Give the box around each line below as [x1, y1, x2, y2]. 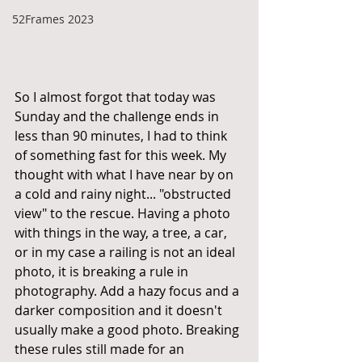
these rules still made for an [15, 340, 187, 359]
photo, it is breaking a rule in [15, 263, 192, 281]
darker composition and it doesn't [15, 301, 225, 320]
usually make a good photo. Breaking [15, 321, 242, 339]
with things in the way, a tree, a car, [15, 224, 230, 242]
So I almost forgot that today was [15, 88, 219, 107]
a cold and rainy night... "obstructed [15, 185, 234, 204]
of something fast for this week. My [15, 146, 229, 165]
